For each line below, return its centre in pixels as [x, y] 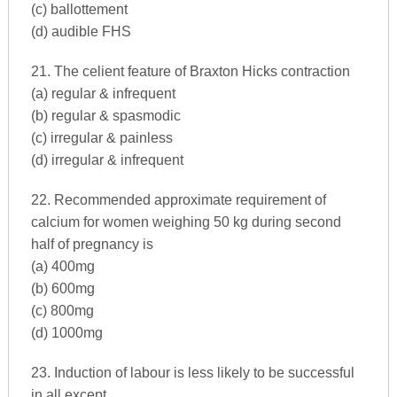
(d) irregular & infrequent [107, 160]
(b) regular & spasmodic [105, 115]
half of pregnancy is [92, 244]
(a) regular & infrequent [103, 93]
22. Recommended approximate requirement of [178, 199]
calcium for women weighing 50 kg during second [186, 222]
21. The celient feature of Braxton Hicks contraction [190, 71]
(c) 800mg [62, 310]
